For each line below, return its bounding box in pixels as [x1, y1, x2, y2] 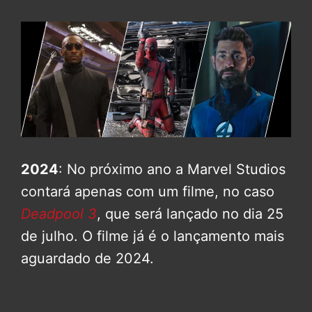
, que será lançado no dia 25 [97, 205, 283, 222]
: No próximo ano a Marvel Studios [58, 160, 286, 178]
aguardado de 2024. [21, 249, 154, 267]
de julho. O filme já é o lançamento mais [21, 227, 284, 244]
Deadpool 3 [21, 205, 97, 222]
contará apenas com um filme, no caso [21, 182, 274, 200]
